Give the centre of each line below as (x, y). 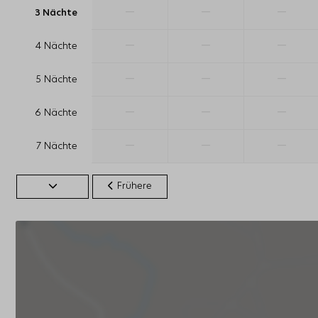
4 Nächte (56, 47)
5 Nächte (56, 80)
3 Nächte (56, 13)
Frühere (135, 187)
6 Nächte (56, 114)
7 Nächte (57, 147)
